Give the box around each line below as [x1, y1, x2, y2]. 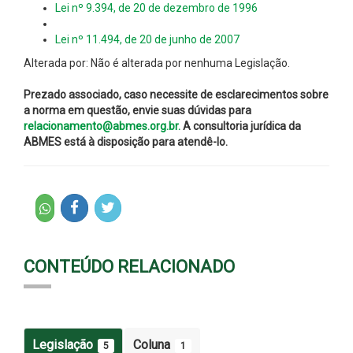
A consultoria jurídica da [180, 119, 301, 132]
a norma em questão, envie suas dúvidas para [24, 103, 251, 117]
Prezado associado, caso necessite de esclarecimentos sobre [24, 87, 329, 101]
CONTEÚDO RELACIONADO [24, 256, 235, 277]
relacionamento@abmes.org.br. [24, 119, 180, 132]
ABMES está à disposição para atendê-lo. [24, 135, 228, 148]
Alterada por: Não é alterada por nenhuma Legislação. [24, 56, 290, 69]
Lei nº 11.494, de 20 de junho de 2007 [55, 32, 240, 46]
